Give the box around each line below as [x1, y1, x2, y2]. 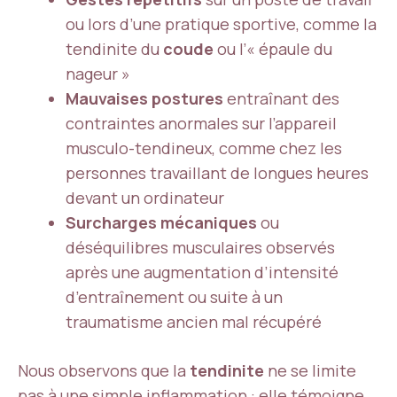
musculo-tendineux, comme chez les [66, 137, 342, 159]
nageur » [66, 63, 130, 84]
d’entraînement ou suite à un [66, 286, 283, 307]
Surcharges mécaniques [66, 212, 257, 233]
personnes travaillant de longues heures [66, 162, 369, 183]
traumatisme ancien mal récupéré [66, 311, 322, 332]
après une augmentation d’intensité [66, 261, 339, 283]
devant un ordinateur [66, 187, 224, 208]
